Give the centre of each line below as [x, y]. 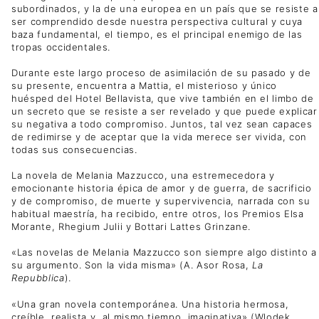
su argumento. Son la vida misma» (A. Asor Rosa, [132, 265]
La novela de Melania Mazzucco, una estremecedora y [143, 176]
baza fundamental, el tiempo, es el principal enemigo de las [157, 34]
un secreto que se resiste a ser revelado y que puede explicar [164, 111]
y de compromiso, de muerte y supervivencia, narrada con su [161, 201]
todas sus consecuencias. [74, 149]
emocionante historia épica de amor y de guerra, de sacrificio [162, 188]
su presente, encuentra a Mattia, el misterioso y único [145, 85]
